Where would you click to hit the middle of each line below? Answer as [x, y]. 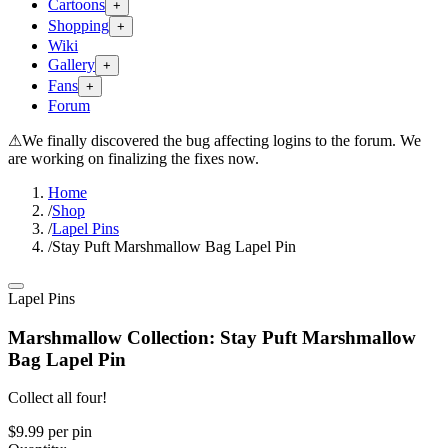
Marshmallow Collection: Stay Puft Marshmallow [212, 337]
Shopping [78, 25]
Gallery [71, 64]
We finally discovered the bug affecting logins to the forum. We [221, 140]
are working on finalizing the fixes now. [133, 158]
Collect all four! [57, 398]
